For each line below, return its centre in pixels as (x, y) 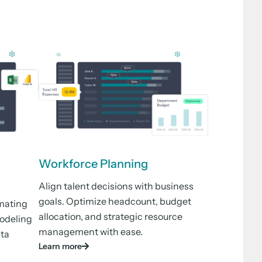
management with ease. (91, 231)
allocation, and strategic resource (111, 216)
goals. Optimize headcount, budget (115, 201)
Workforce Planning (93, 163)
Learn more (60, 246)
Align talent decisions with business (116, 186)
